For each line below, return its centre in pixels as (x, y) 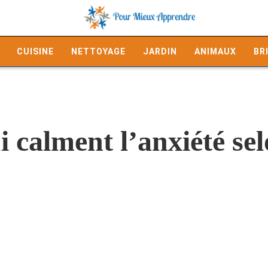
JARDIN (160, 51)
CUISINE (35, 51)
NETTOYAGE (98, 51)
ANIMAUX (215, 51)
